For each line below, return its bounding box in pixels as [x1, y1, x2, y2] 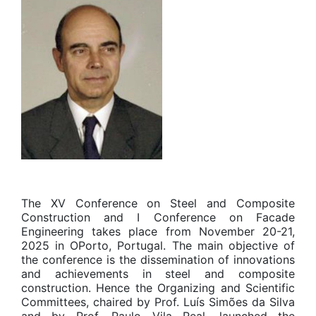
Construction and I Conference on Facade [21, 210, 295, 225]
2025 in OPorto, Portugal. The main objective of [21, 238, 295, 253]
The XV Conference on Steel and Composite [21, 196, 295, 211]
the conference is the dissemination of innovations [21, 253, 295, 267]
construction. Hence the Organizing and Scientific [21, 281, 295, 296]
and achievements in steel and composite [21, 267, 295, 281]
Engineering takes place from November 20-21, [21, 224, 295, 239]
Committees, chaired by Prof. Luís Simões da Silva [21, 295, 295, 310]
